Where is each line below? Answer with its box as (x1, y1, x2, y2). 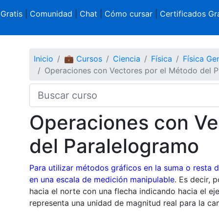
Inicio (33, 53, 53, 64)
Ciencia (112, 53, 140, 64)
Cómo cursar (104, 9, 153, 19)
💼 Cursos (64, 53, 102, 64)
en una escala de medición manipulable (29, 174, 175, 184)
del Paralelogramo (29, 133, 199, 158)
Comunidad (29, 9, 72, 19)
